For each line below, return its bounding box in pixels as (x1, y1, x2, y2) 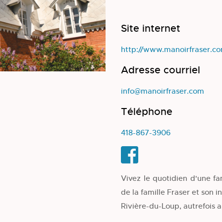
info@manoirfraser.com (121, 86, 204, 96)
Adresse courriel (121, 64, 200, 76)
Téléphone (121, 106, 172, 118)
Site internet (121, 22, 180, 35)
